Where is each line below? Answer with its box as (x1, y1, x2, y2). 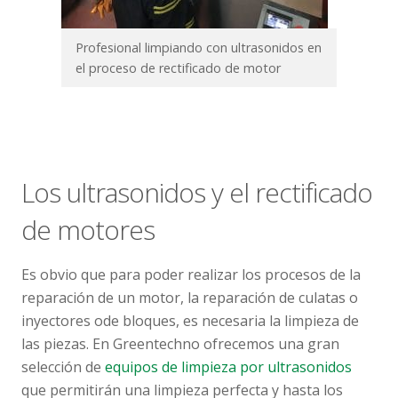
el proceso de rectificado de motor (76, 59, 281, 76)
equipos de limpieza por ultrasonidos (105, 356, 352, 377)
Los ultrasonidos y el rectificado (21, 173, 372, 211)
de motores (21, 211, 155, 248)
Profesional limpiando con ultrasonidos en (76, 38, 322, 56)
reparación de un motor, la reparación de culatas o (21, 287, 358, 307)
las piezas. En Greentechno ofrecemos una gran (21, 333, 339, 354)
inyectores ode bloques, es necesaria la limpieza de (21, 310, 359, 330)
